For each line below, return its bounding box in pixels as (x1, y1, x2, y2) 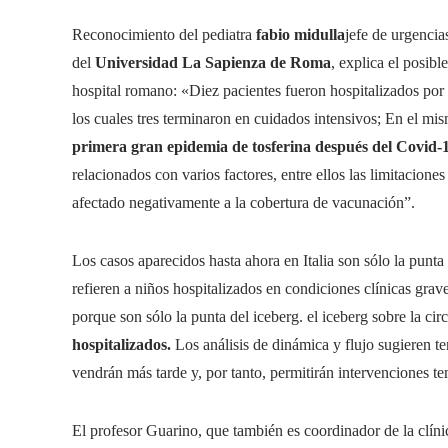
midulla (294, 26, 345, 43)
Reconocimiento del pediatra (72, 26, 256, 43)
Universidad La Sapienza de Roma (91, 54, 331, 71)
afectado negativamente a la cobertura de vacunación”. (72, 194, 415, 211)
